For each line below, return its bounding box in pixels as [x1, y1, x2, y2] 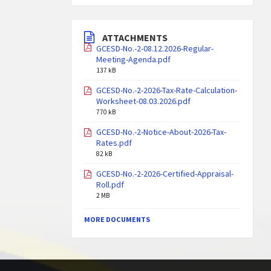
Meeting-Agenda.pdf [96, 54, 171, 65]
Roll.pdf [96, 179, 125, 190]
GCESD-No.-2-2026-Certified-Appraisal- [96, 168, 234, 179]
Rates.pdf [96, 137, 132, 148]
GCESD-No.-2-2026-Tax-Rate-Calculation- [96, 85, 238, 96]
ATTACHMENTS [102, 31, 168, 44]
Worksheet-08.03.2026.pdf [96, 96, 191, 106]
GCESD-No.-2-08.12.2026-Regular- [96, 43, 214, 54]
